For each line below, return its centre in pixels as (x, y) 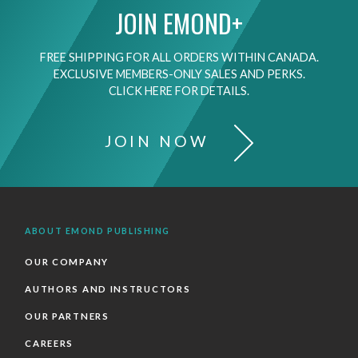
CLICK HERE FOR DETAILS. (179, 91)
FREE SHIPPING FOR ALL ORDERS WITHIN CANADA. (179, 58)
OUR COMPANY (67, 261)
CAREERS (50, 343)
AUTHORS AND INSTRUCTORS (108, 288)
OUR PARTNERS (67, 316)
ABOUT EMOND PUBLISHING (98, 231)
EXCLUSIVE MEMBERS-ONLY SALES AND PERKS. (179, 74)
